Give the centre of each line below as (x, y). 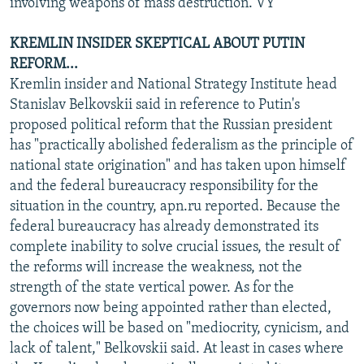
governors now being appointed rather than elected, (171, 308)
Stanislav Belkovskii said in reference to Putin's (155, 105)
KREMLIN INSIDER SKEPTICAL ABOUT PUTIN (157, 44)
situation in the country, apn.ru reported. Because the (175, 206)
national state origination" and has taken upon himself (178, 166)
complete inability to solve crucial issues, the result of (175, 247)
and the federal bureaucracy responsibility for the (164, 186)
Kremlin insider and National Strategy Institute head (173, 84)
